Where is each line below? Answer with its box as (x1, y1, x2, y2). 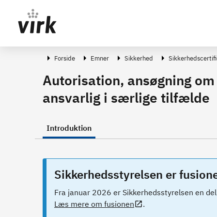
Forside (54, 54, 75, 62)
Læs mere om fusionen (54, 199, 134, 209)
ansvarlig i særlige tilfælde (43, 89, 210, 107)
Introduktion (46, 123, 92, 133)
